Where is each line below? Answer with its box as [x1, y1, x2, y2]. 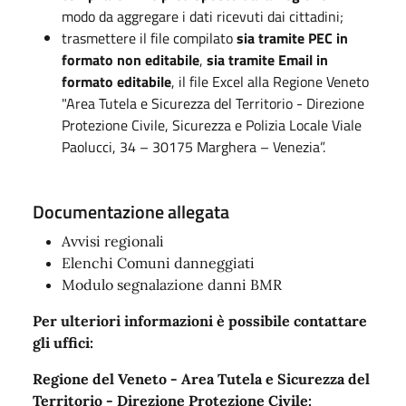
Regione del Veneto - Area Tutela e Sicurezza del [33, 369, 370, 388]
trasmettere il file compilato [62, 26, 237, 49]
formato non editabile [62, 48, 199, 71]
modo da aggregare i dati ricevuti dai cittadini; [62, 5, 343, 27]
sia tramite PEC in [237, 26, 348, 49]
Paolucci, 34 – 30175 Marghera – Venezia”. [62, 135, 325, 158]
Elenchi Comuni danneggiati [62, 253, 255, 272]
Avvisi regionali [62, 231, 164, 250]
